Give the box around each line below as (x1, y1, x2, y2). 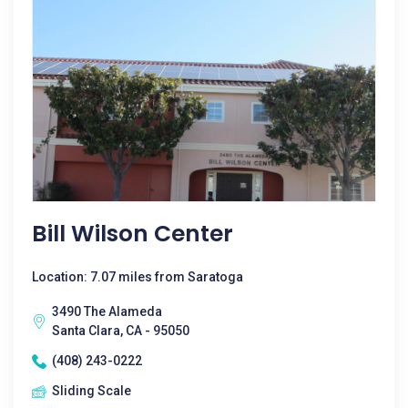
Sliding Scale (52, 383, 131, 398)
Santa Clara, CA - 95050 (52, 323, 189, 338)
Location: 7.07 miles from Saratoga (32, 270, 243, 284)
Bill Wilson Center (32, 218, 233, 250)
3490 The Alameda (52, 304, 162, 319)
